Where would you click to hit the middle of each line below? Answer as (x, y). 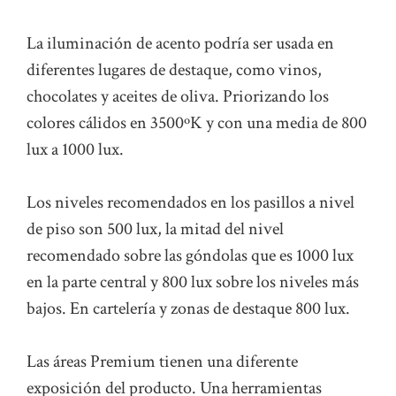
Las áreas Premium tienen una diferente (162, 362)
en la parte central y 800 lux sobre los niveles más (193, 282)
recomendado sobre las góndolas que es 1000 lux (190, 256)
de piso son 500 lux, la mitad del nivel (155, 229)
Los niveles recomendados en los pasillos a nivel (190, 203)
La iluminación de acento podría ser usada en (180, 44)
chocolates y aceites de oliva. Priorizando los (178, 97)
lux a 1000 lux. (75, 150)
